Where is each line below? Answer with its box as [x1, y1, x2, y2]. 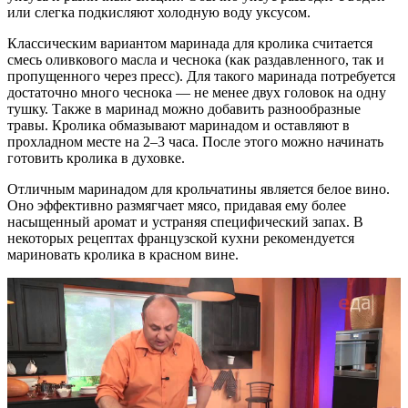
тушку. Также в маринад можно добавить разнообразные [7, 101, 361, 117]
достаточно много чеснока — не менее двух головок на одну [7, 85, 386, 101]
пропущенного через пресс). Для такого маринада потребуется [7, 68, 395, 85]
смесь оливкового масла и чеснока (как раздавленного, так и [7, 52, 384, 68]
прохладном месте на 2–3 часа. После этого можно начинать [7, 134, 383, 150]
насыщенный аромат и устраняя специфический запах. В [7, 214, 363, 230]
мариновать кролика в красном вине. [7, 247, 239, 263]
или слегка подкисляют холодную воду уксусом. [7, 5, 311, 21]
